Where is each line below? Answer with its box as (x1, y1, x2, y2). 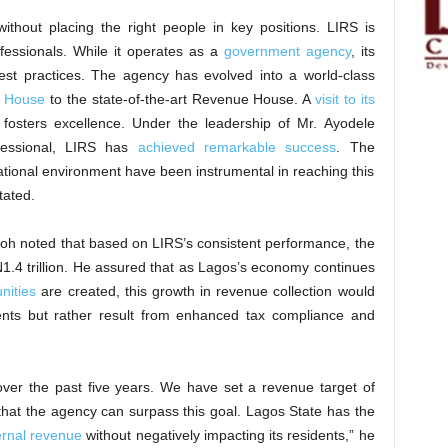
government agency (223, 43, 351, 59)
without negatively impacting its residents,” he (82, 427, 375, 443)
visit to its (314, 91, 375, 107)
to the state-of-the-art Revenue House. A (45, 91, 315, 107)
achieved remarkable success (137, 139, 337, 155)
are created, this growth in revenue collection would (36, 283, 375, 299)
